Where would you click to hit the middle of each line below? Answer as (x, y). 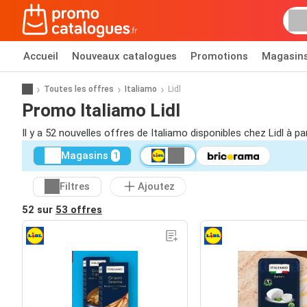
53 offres (79, 209)
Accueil (41, 56)
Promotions (219, 56)
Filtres (75, 187)
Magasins (85, 156)
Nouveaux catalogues (124, 56)
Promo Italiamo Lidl (101, 110)
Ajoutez (156, 187)
